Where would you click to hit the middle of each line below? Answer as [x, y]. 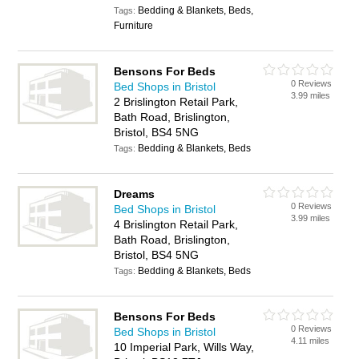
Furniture [134, 26]
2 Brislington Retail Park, [176, 102]
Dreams [135, 194]
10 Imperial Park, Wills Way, [184, 347]
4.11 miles [311, 341]
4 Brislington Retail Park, [176, 224]
